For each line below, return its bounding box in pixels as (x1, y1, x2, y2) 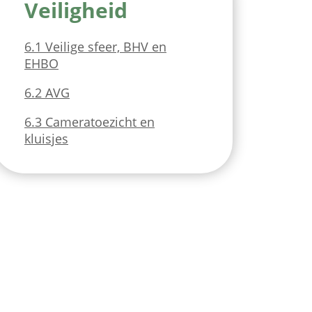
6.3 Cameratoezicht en (24, 114, 155, 130)
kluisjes (24, 130, 68, 147)
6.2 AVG (24, 84, 70, 101)
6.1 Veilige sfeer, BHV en (24, 38, 166, 55)
